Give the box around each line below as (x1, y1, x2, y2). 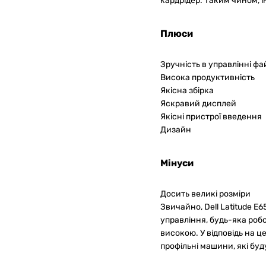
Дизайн (160, 125, 191, 135)
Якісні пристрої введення (160, 112, 262, 122)
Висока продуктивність (160, 72, 255, 83)
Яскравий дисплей (160, 99, 236, 109)
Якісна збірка (160, 85, 214, 96)
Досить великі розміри (160, 189, 251, 199)
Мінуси (160, 157, 194, 169)
